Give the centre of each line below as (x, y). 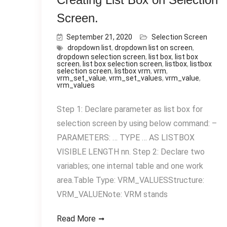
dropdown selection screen (101, 57)
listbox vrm (133, 71)
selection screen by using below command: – (137, 123)
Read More (76, 219)
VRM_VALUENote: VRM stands (112, 194)
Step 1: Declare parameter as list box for (130, 109)
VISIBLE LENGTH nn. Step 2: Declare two (131, 152)
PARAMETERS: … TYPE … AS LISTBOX (126, 138)
